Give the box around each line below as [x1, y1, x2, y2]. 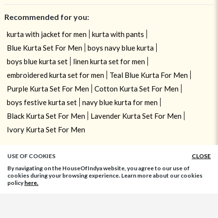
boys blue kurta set [6, 56, 68, 66]
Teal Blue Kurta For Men [109, 70, 188, 79]
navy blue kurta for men [82, 97, 158, 107]
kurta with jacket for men [6, 29, 87, 38]
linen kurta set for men [73, 56, 145, 66]
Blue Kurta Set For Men [6, 43, 82, 52]
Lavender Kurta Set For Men [90, 111, 182, 120]
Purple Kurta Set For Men [6, 84, 89, 93]
